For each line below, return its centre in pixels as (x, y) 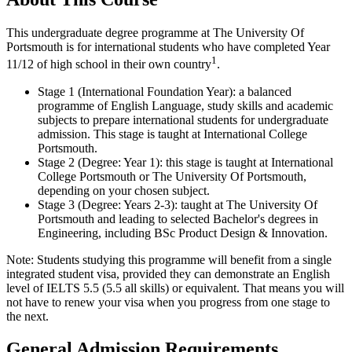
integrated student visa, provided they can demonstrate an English (168, 273)
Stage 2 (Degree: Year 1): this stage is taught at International (185, 162)
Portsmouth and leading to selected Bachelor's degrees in (178, 218)
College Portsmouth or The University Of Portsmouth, (172, 176)
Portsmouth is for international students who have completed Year (168, 47)
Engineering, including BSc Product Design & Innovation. (183, 233)
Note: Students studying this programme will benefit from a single (169, 259)
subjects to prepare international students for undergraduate (183, 119)
